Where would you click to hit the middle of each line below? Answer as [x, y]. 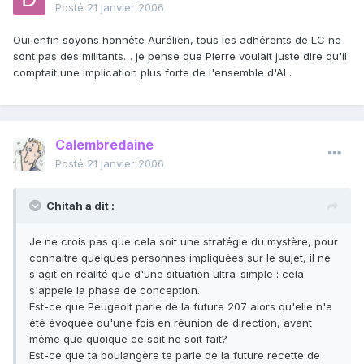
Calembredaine [104, 145]
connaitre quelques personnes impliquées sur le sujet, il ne [180, 258]
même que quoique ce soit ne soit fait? [128, 339]
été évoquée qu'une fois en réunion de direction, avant [171, 323]
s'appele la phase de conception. [115, 290]
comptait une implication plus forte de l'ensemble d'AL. [152, 73]
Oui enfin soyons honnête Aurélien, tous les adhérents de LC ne [177, 40]
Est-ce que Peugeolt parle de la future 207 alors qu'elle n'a [181, 307]
